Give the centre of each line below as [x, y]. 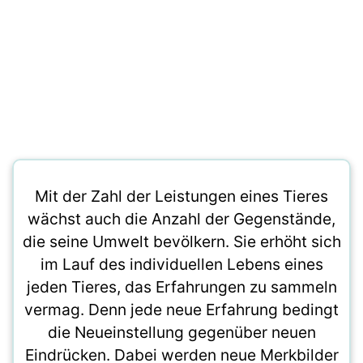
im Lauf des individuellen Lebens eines [181, 264]
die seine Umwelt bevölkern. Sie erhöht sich [181, 241]
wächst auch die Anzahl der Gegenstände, [181, 219]
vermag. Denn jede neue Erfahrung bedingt [181, 310]
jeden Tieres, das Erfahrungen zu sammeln [181, 287]
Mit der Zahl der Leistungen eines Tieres [181, 196]
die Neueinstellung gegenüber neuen [181, 332]
